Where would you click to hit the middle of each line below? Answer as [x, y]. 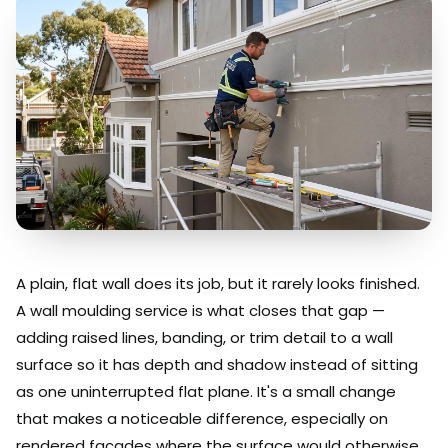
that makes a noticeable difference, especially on [202, 418]
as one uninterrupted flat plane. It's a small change [206, 391]
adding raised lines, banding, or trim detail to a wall [204, 337]
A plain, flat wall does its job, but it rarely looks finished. [218, 283]
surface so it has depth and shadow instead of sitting [217, 364]
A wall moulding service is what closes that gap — [200, 310]
